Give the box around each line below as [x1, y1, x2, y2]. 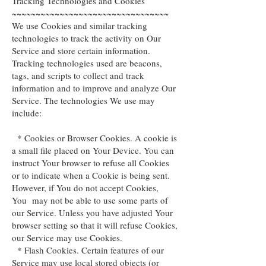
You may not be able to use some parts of [12, 194, 168, 206]
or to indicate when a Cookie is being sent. [12, 169, 170, 181]
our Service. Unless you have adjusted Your [12, 207, 173, 218]
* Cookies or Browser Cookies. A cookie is [12, 132, 177, 144]
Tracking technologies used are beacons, [12, 57, 162, 69]
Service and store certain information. [12, 45, 150, 56]
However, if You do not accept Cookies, [12, 182, 159, 194]
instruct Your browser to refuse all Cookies [12, 157, 169, 169]
